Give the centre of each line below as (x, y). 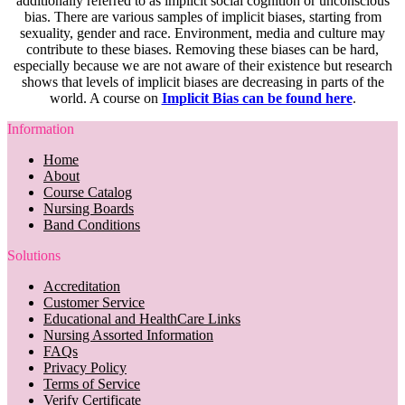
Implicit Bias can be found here (257, 98)
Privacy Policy (85, 367)
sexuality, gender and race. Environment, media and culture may (202, 33)
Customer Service (94, 302)
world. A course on (105, 98)
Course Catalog (88, 192)
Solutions (34, 255)
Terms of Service (92, 383)
